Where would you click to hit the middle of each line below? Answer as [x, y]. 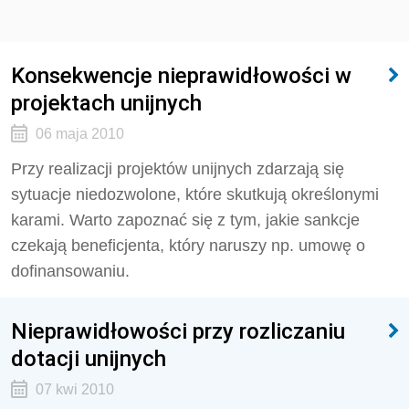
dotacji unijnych [89, 358]
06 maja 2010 [79, 134]
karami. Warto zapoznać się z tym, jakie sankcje [185, 220]
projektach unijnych [106, 103]
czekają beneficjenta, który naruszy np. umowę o [188, 246]
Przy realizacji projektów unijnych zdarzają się [178, 169]
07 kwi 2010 [74, 389]
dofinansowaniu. [70, 271]
